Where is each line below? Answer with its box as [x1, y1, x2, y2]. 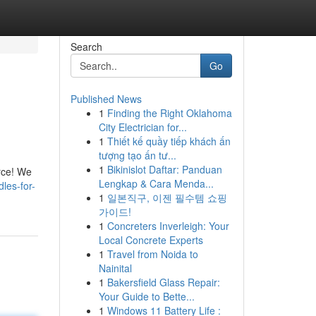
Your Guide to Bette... [98, 289, 195, 303]
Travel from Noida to [107, 247, 198, 261]
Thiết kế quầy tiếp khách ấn [107, 134, 231, 148]
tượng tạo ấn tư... [98, 148, 176, 162]
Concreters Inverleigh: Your [107, 219, 229, 233]
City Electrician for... [98, 120, 187, 134]
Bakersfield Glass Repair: [107, 275, 220, 289]
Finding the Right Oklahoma [107, 106, 232, 120]
